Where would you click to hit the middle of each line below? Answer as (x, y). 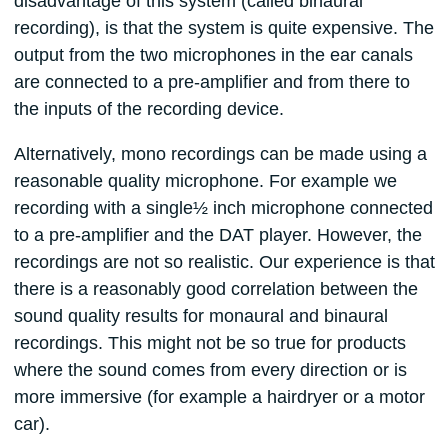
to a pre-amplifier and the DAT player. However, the (217, 234)
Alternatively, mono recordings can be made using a (220, 153)
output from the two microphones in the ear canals (213, 54)
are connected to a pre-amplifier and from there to (211, 81)
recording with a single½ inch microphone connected (223, 207)
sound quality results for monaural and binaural (200, 315)
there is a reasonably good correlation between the (215, 288)
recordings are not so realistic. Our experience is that (224, 261)
